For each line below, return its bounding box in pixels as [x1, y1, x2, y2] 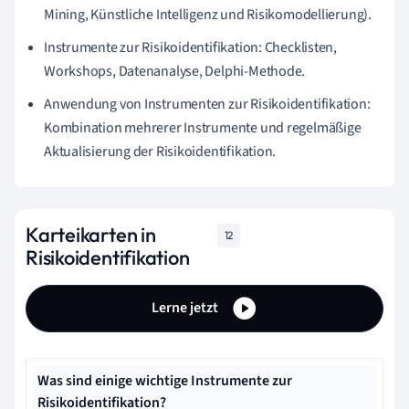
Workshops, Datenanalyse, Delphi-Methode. [44, 60, 306, 81]
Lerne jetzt [152, 297, 221, 318]
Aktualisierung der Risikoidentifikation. [44, 141, 277, 162]
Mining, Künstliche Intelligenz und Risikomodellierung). [44, 4, 372, 25]
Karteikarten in [26, 221, 156, 247]
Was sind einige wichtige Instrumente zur [37, 370, 292, 391]
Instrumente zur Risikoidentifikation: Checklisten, [44, 37, 337, 58]
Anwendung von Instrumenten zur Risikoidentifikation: [44, 93, 371, 114]
